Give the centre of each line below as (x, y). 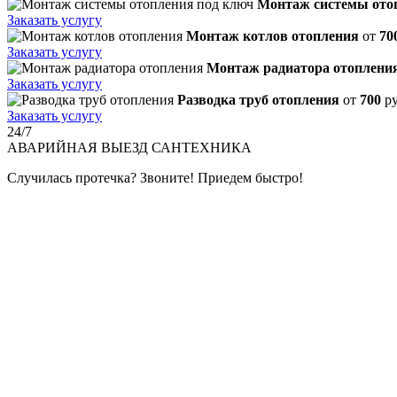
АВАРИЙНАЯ (52, 147)
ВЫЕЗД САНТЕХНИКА (175, 147)
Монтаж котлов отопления (272, 35)
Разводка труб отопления (258, 99)
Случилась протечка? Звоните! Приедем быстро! (155, 177)
